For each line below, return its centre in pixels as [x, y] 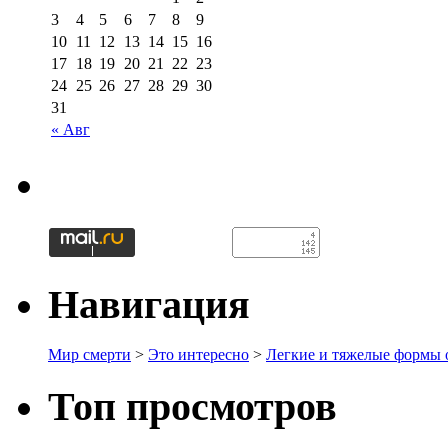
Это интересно [198, 355]
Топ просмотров [192, 406]
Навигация [149, 304]
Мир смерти [89, 355]
